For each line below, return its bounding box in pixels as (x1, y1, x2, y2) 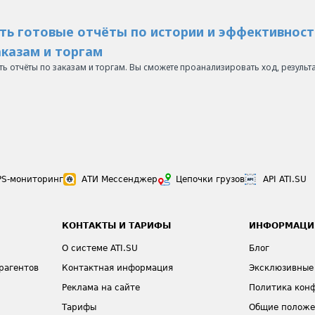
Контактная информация (62, 263, 174, 273)
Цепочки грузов (176, 174, 245, 184)
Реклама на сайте (62, 283, 141, 292)
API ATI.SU (263, 174, 307, 184)
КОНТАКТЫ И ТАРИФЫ (62, 221, 172, 231)
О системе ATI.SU (62, 243, 139, 253)
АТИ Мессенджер (82, 174, 157, 184)
